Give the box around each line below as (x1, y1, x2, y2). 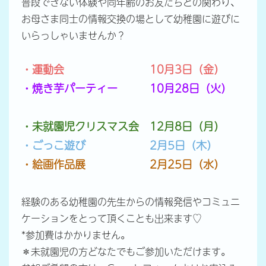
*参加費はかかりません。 (21, 227, 130, 242)
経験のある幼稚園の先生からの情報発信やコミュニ (21, 194, 240, 208)
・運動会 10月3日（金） (21, 61, 224, 77)
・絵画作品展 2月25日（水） (21, 156, 224, 172)
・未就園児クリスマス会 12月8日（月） (21, 118, 224, 134)
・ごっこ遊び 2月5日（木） (21, 137, 217, 153)
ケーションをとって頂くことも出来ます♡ (21, 210, 202, 225)
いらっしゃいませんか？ (21, 27, 126, 42)
